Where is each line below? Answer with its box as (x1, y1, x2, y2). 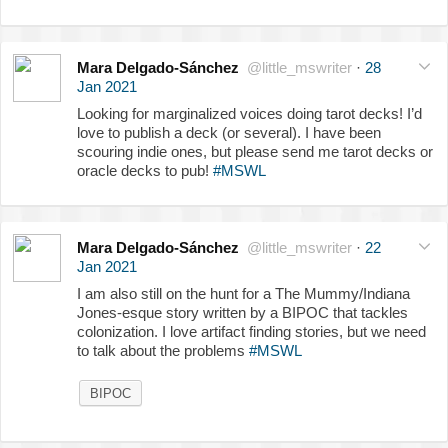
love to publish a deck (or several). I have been (77, 124, 381, 142)
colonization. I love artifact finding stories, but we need (77, 323, 426, 341)
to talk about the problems (77, 342, 249, 360)
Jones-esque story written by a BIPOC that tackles (77, 304, 408, 322)
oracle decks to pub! (77, 162, 213, 180)
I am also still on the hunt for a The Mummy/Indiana (77, 285, 410, 303)
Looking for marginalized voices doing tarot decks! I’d (77, 105, 422, 123)
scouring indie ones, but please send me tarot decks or (77, 143, 433, 161)
